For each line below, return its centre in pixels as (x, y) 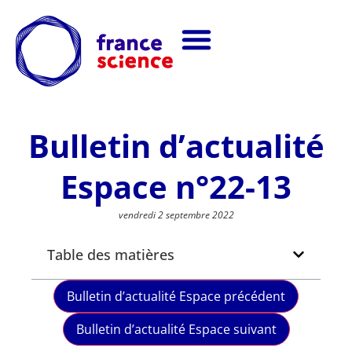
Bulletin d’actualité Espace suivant (176, 329)
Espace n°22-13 (176, 186)
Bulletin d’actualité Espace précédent (176, 296)
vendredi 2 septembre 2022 (176, 214)
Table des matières (111, 254)
